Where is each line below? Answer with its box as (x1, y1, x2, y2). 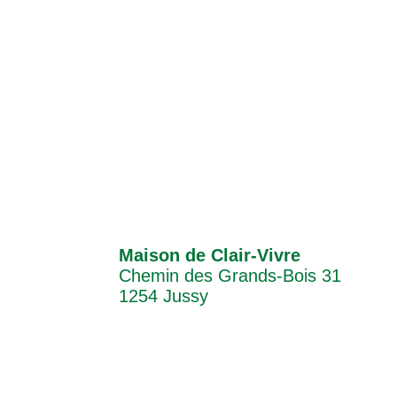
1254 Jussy (119, 285, 209, 306)
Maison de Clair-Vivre (119, 245, 301, 265)
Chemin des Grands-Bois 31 (119, 265, 342, 285)
